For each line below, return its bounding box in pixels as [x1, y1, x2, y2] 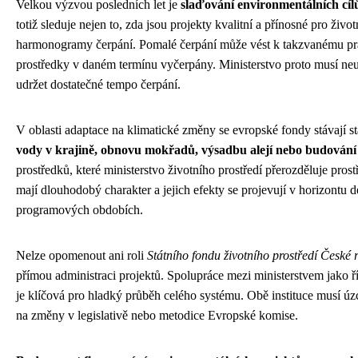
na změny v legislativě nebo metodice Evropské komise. [16, 308, 298, 322]
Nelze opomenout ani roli [16, 248, 147, 262]
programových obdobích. [16, 202, 143, 217]
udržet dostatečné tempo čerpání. [16, 77, 181, 91]
